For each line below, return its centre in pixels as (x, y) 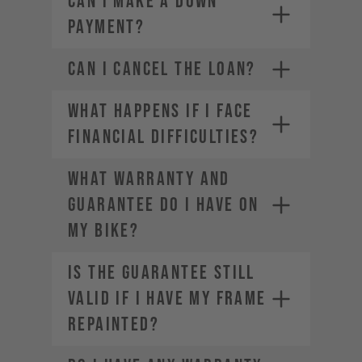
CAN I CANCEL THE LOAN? (162, 69)
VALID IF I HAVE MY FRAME (167, 299)
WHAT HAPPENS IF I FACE (160, 111)
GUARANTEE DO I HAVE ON (164, 205)
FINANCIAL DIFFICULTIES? (164, 137)
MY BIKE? (104, 231)
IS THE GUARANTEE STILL (162, 273)
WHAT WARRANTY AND (149, 179)
